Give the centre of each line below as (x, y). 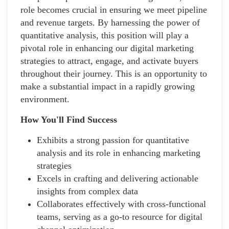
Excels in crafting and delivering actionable (118, 178)
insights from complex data (87, 191)
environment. (45, 99)
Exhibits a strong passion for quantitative (113, 140)
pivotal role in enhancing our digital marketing (107, 48)
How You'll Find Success (69, 119)
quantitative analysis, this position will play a (105, 35)
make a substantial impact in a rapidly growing (108, 86)
